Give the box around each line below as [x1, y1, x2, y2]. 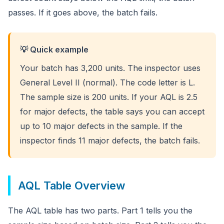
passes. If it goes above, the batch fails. [8, 7, 157, 17]
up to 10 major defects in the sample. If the [20, 121, 182, 131]
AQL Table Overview [18, 179, 125, 192]
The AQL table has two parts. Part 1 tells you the [8, 205, 192, 215]
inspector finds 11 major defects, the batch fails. [20, 135, 200, 145]
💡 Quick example [20, 44, 88, 54]
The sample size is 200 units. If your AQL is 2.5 [20, 92, 197, 102]
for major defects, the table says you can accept [20, 106, 204, 116]
